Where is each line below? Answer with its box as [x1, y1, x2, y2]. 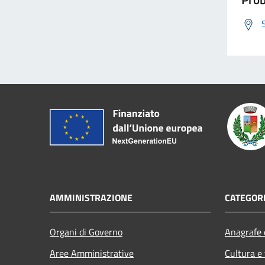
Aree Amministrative [50, 245, 134, 260]
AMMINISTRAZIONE [50, 190, 132, 205]
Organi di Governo [50, 224, 122, 239]
